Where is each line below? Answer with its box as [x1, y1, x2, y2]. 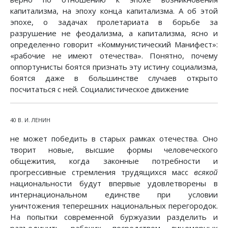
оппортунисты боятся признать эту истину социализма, [10, 62, 218, 72]
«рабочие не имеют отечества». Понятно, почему [10, 50, 218, 61]
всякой [194, 167, 218, 178]
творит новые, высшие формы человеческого [10, 145, 218, 155]
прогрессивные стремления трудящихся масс [10, 167, 194, 178]
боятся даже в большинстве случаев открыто [10, 73, 218, 83]
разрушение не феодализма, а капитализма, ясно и [10, 28, 218, 39]
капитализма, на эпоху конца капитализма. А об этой [10, 6, 218, 16]
